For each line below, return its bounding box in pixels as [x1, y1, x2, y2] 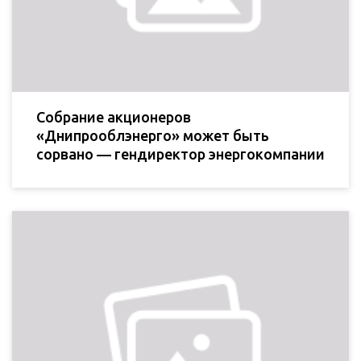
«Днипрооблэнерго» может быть [36, 127, 269, 143]
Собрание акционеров [36, 109, 191, 125]
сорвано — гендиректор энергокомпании [36, 146, 325, 162]
